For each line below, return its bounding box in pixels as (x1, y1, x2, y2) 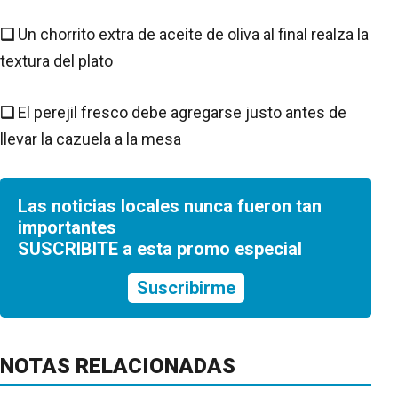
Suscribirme (136, 276, 235, 298)
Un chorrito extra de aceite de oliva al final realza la (18, 24, 369, 44)
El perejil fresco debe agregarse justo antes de (18, 102, 346, 122)
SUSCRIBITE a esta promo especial (18, 237, 302, 259)
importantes (18, 216, 116, 238)
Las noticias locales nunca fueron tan (18, 195, 322, 217)
